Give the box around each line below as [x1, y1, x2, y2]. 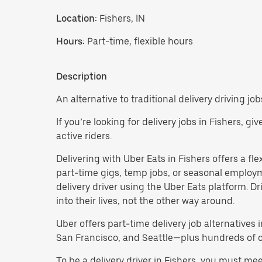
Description [56, 70, 107, 82]
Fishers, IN [97, 12, 145, 24]
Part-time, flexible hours [87, 35, 193, 47]
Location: [56, 12, 97, 24]
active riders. [56, 130, 112, 142]
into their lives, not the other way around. [56, 195, 235, 206]
